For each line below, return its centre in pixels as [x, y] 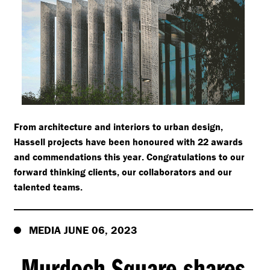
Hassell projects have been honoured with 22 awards [128, 141]
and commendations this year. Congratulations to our [129, 156]
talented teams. [48, 187]
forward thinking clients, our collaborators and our [123, 171]
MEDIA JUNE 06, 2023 [83, 230]
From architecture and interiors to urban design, [118, 126]
